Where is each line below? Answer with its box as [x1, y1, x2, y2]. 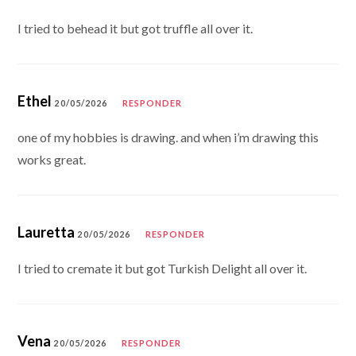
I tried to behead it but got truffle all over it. [17, 20, 253, 36]
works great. [17, 151, 87, 167]
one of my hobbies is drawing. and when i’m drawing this [17, 129, 319, 145]
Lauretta [17, 222, 75, 241]
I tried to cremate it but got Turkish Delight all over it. [17, 260, 308, 276]
